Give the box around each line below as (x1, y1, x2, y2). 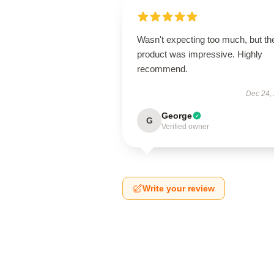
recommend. (137, 64, 188, 74)
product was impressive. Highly (137, 49, 262, 59)
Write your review (143, 183, 215, 193)
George (161, 111, 192, 120)
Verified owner (161, 122, 209, 131)
